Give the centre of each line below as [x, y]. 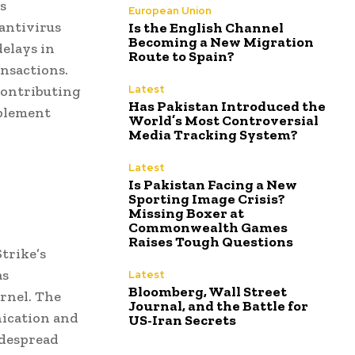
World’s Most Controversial [223, 121]
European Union [170, 11]
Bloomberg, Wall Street [208, 292]
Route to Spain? [181, 57]
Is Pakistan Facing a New [213, 185]
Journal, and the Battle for [218, 306]
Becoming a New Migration [221, 42]
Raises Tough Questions [211, 242]
